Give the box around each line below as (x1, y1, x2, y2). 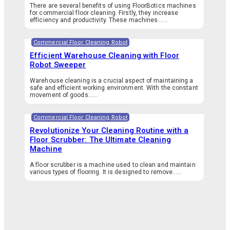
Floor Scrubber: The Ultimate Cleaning (30, 135, 171, 145)
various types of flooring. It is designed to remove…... (30, 168, 182, 176)
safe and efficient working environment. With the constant (30, 84, 198, 92)
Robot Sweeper (30, 60, 86, 70)
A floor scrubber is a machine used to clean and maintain (30, 161, 196, 169)
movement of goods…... (30, 91, 98, 99)
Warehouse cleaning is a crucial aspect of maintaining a (30, 77, 194, 85)
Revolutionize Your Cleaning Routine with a (30, 126, 189, 136)
